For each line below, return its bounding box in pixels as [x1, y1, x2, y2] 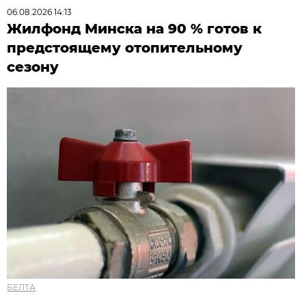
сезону [7, 58, 59, 75]
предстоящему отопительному [7, 39, 243, 56]
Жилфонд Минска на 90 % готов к [7, 20, 262, 37]
